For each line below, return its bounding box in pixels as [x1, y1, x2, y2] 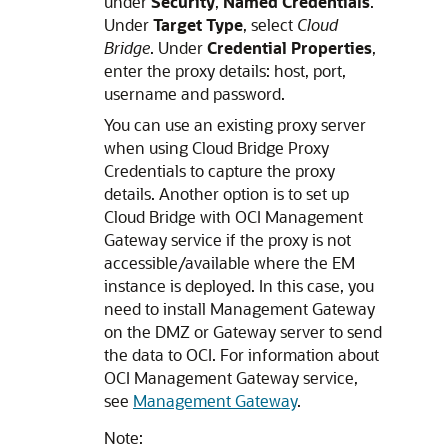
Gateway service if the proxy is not [104, 228, 351, 250]
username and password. [104, 82, 285, 104]
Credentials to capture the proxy [104, 159, 335, 181]
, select [243, 13, 297, 35]
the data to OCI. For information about [104, 343, 379, 365]
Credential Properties [207, 36, 372, 58]
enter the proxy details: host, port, [104, 59, 346, 81]
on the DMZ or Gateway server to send [104, 320, 382, 342]
